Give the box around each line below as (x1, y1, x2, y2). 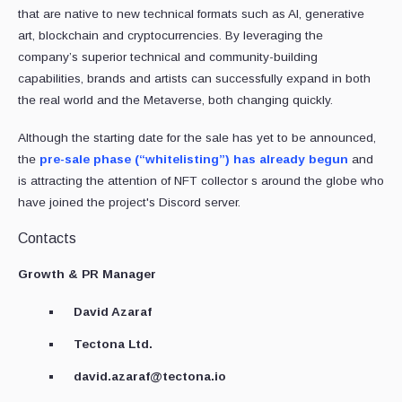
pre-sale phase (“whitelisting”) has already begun (39, 153, 348, 167)
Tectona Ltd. (74, 337, 153, 352)
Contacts (18, 231, 76, 247)
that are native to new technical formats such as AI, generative (18, 7, 364, 22)
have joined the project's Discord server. (18, 196, 240, 210)
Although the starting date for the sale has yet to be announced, (18, 131, 376, 145)
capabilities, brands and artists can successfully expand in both (18, 72, 371, 86)
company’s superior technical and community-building (18, 50, 318, 65)
